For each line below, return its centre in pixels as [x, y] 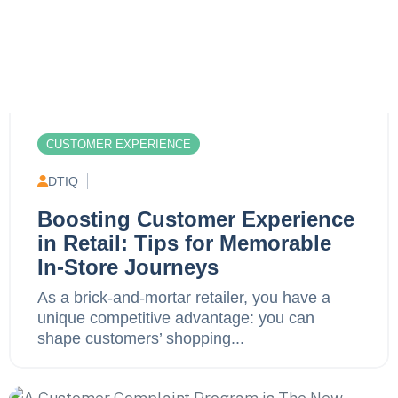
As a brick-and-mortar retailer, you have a [184, 297]
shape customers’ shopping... [141, 338]
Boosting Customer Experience [196, 219]
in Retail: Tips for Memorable [184, 243]
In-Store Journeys [128, 267]
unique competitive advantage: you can [176, 318]
